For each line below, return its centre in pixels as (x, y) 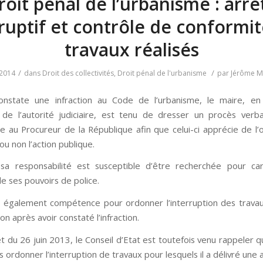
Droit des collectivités (78, 73)
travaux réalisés (131, 50)
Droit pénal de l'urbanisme (162, 73)
